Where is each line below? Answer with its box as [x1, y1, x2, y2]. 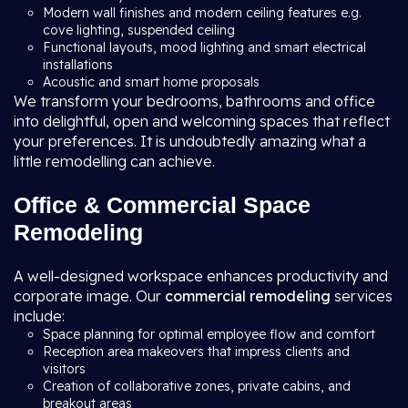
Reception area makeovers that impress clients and [43, 343, 350, 360]
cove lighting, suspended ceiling [43, 22, 239, 38]
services [331, 287, 393, 305]
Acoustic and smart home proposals [43, 74, 260, 90]
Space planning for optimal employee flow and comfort [43, 326, 375, 342]
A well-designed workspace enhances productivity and [14, 267, 388, 285]
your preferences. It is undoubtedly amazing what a [14, 132, 366, 150]
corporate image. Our [14, 287, 165, 305]
